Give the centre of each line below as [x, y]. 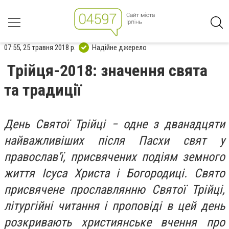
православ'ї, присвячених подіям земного [114, 157]
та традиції [43, 90]
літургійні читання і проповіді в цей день [114, 206]
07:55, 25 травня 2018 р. [40, 47]
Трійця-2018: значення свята [107, 71]
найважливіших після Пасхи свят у [114, 141]
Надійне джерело [119, 47]
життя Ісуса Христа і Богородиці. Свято [114, 173]
